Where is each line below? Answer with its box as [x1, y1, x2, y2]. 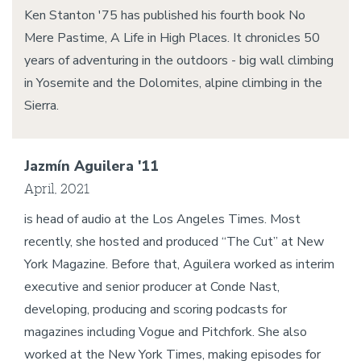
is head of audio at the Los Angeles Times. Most [24, 210, 301, 228]
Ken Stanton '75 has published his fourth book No [24, 6, 305, 24]
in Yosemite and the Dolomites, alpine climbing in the [24, 74, 322, 92]
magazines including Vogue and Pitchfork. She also [24, 323, 307, 341]
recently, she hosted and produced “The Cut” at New [24, 233, 324, 251]
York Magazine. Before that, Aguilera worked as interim [24, 255, 334, 273]
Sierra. [24, 97, 59, 114]
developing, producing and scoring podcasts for [24, 301, 287, 318]
